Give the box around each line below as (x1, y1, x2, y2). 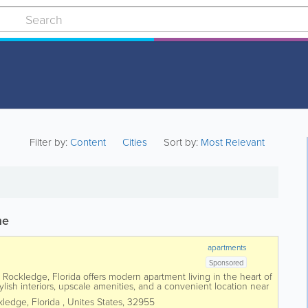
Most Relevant (201, 135, 265, 149)
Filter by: (30, 135, 71, 149)
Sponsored (209, 257, 244, 267)
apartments (208, 241, 247, 253)
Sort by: (164, 135, 199, 149)
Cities (122, 135, 148, 149)
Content (70, 135, 109, 149)
